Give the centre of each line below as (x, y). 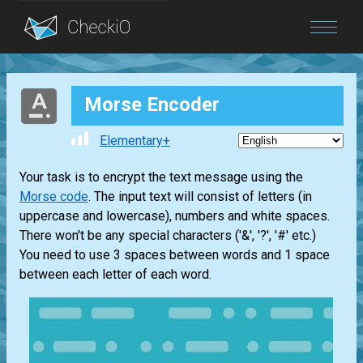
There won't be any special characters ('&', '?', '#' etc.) (168, 236)
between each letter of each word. (115, 275)
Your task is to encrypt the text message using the (161, 177)
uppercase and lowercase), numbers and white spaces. (175, 216)
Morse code (54, 197)
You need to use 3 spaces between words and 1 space (175, 255)
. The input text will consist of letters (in (200, 197)
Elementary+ (135, 141)
